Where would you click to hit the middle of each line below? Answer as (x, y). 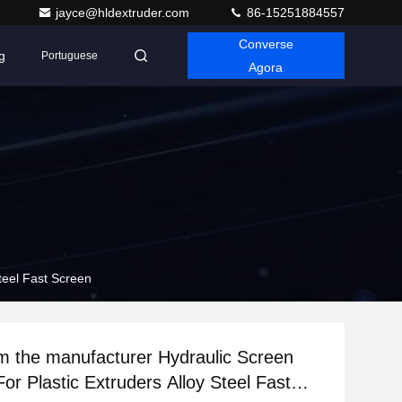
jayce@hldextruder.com (124, 13)
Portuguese (69, 56)
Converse (266, 44)
